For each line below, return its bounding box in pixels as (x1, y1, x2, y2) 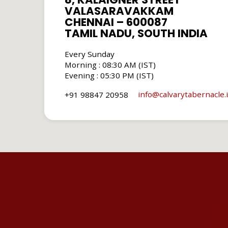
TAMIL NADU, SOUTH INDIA (65, 25, 208, 41)
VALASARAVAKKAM (65, 3, 174, 18)
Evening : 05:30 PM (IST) (65, 70, 154, 80)
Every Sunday (65, 48, 115, 59)
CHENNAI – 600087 (65, 14, 167, 30)
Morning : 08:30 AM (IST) (65, 59, 156, 70)
